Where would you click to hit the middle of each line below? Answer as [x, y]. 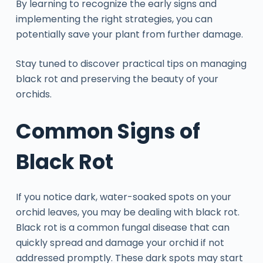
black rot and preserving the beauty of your [117, 79]
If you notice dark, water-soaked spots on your [123, 197]
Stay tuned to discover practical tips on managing [131, 64]
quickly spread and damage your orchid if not [120, 242]
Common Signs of [108, 131]
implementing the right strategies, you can [114, 19]
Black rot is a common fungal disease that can [122, 227]
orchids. [33, 94]
